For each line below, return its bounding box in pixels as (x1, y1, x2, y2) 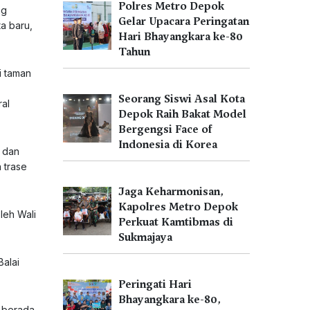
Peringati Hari (118, 277, 192, 291)
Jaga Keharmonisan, (118, 185, 224, 199)
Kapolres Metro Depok (118, 200, 238, 214)
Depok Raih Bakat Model (118, 107, 246, 121)
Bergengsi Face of (118, 122, 212, 136)
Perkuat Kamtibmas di (118, 215, 233, 229)
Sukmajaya (118, 230, 172, 244)
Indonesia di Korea (118, 138, 217, 152)
